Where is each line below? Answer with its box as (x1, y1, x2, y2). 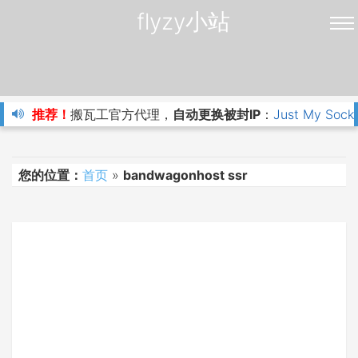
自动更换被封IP (173, 106, 261, 122)
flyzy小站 (136, 8, 230, 35)
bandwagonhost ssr (123, 166, 248, 183)
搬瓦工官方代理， (70, 106, 173, 122)
